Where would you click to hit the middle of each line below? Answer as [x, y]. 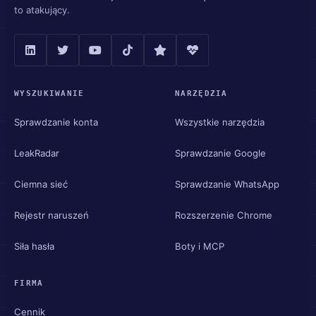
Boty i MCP [200, 246]
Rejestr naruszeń [51, 215]
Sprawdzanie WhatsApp [227, 184]
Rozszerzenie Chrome [224, 215]
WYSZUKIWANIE [49, 93]
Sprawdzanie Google [220, 153]
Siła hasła [34, 246]
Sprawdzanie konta [56, 122]
